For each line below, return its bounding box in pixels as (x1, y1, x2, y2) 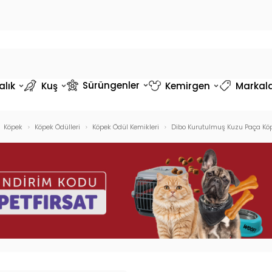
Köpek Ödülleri (34, 122, 80, 132)
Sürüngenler (82, 78, 140, 92)
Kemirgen (165, 79, 210, 92)
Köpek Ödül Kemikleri (92, 122, 159, 132)
